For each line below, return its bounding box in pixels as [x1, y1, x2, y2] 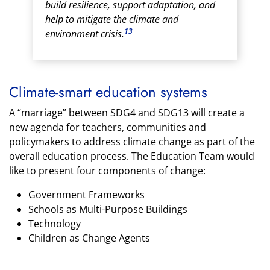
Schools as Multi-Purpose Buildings [28, 202, 187, 216]
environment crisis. [45, 27, 124, 40]
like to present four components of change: [9, 164, 206, 177]
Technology [28, 217, 81, 230]
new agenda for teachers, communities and [9, 121, 206, 134]
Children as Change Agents [28, 231, 150, 245]
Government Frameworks [28, 188, 145, 201]
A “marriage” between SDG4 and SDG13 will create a [9, 106, 245, 119]
